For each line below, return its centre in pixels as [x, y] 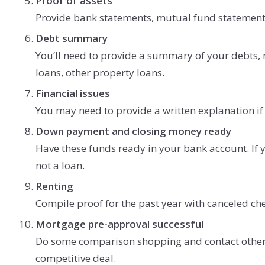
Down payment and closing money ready [133, 131]
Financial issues [73, 93]
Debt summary [72, 38]
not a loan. [60, 165]
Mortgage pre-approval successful [119, 224]
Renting [54, 186]
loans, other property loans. [100, 72]
